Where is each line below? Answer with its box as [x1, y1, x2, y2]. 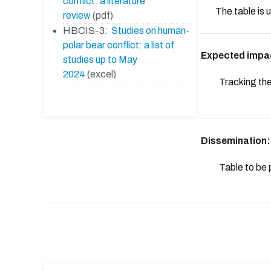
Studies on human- [111, 25, 189, 36]
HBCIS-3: [63, 25, 111, 36]
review [63, 10, 91, 21]
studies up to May [63, 54, 137, 65]
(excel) [85, 68, 116, 79]
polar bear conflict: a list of [63, 39, 174, 50]
